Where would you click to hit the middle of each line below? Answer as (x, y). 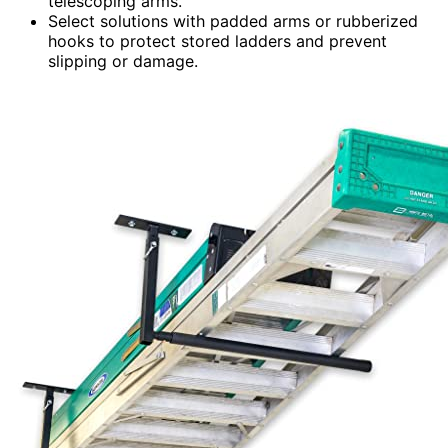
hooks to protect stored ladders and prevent (217, 40)
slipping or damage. (123, 60)
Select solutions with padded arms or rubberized (233, 20)
